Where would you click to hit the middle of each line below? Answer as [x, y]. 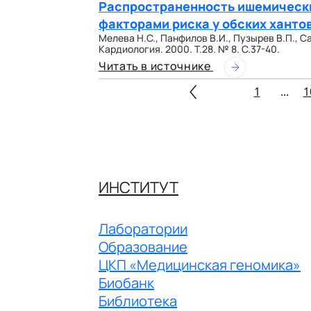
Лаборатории [143, 228]
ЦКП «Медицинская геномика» [200, 264]
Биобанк [126, 283]
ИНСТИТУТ [138, 187]
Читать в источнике [156, 66]
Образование [143, 246]
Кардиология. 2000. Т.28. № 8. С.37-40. [189, 49]
